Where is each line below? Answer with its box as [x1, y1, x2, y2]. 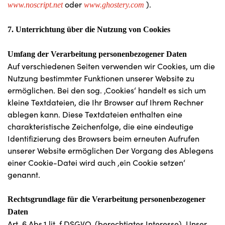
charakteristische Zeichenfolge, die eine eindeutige [8, 121, 193, 132]
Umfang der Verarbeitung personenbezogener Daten [8, 50, 187, 58]
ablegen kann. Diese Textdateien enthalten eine [8, 109, 182, 120]
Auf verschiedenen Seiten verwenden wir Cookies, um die [8, 61, 215, 71]
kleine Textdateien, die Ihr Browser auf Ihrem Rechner [8, 97, 203, 107]
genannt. [8, 169, 40, 180]
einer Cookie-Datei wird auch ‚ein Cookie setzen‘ [8, 157, 185, 168]
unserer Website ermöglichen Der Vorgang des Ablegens [8, 145, 213, 156]
